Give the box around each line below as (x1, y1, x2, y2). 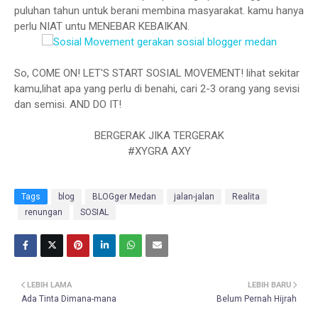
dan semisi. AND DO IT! (14, 98, 121, 111)
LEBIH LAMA (27, 280, 72, 290)
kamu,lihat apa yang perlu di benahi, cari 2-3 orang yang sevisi (14, 82, 300, 95)
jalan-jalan (174, 192, 214, 202)
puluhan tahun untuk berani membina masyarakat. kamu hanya (14, 4, 304, 17)
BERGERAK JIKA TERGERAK (94, 129, 224, 142)
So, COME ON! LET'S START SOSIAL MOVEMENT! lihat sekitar (14, 67, 300, 79)
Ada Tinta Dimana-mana (21, 294, 116, 304)
